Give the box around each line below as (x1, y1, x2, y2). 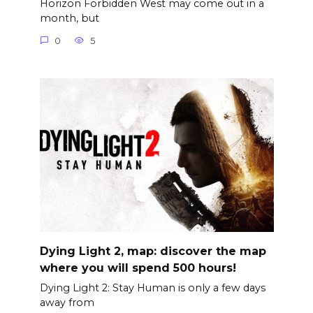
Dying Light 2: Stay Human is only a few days (39, 282, 265, 295)
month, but (39, 12, 99, 25)
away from (39, 296, 94, 310)
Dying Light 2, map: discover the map (39, 244, 266, 258)
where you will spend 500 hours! (39, 261, 236, 275)
